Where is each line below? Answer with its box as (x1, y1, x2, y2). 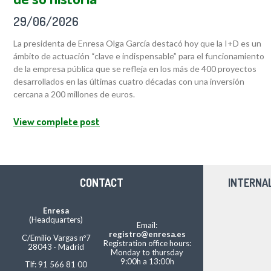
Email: (137, 220, 158, 230)
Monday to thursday (111, 247, 184, 258)
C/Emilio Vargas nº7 (21, 232, 91, 243)
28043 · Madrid (28, 241, 85, 252)
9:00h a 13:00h (120, 256, 174, 267)
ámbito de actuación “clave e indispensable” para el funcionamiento (13, 51, 264, 62)
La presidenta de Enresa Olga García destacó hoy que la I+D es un (13, 38, 261, 49)
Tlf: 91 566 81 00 (25, 260, 88, 270)
